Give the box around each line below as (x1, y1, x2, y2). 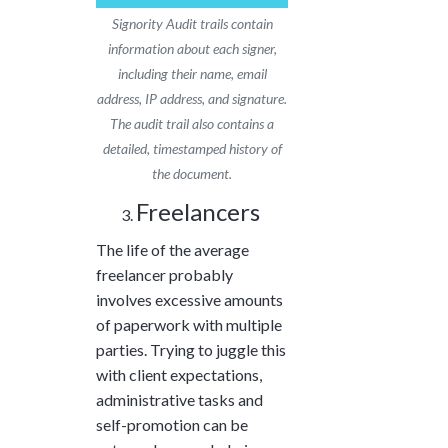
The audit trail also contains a (110, 114, 274, 132)
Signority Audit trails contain (111, 14, 273, 32)
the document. (152, 164, 232, 182)
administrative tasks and (96, 389, 263, 409)
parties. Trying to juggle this (96, 339, 286, 359)
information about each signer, (107, 39, 277, 57)
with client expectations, (96, 364, 262, 384)
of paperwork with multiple (96, 314, 282, 334)
